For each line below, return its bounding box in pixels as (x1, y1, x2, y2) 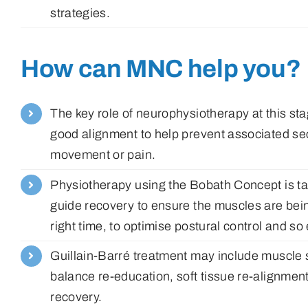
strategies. (50, 5, 111, 20)
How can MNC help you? (20, 55, 301, 83)
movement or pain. (50, 148, 156, 162)
